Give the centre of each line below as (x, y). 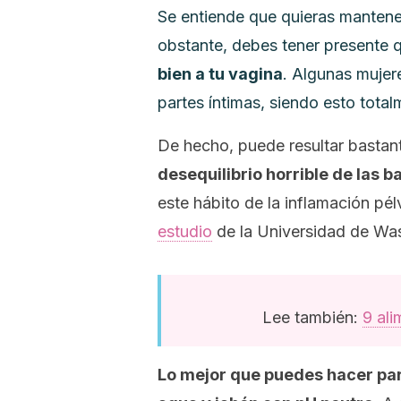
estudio (185, 231)
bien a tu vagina (220, 74)
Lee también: (312, 317)
